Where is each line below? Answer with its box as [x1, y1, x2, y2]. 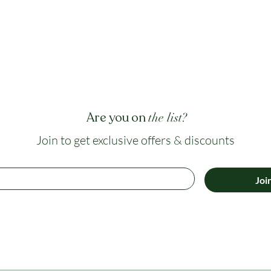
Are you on [87, 109, 148, 126]
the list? [148, 109, 187, 125]
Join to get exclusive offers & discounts [36, 132, 235, 148]
